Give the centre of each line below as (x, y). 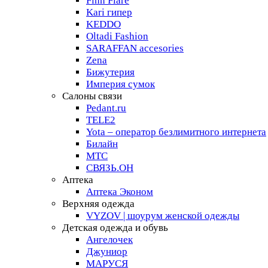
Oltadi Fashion (117, 36)
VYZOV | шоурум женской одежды (163, 216)
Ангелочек (109, 240)
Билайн (102, 144)
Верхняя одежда (98, 204)
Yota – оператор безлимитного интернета (176, 132)
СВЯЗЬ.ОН (110, 168)
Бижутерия (110, 72)
